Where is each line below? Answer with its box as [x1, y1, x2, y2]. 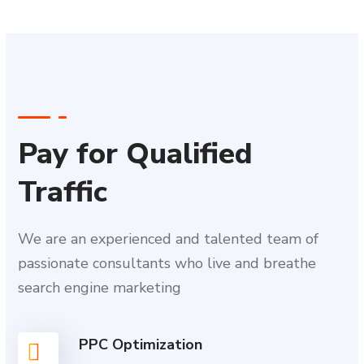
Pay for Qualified [18, 134, 253, 175]
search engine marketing [18, 278, 182, 298]
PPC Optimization [79, 335, 203, 355]
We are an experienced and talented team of [18, 229, 319, 249]
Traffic [18, 172, 108, 213]
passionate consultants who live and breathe [18, 253, 317, 274]
